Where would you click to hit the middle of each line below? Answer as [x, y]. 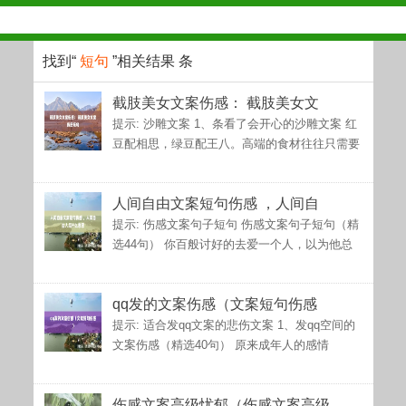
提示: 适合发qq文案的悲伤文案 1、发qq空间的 [233, 325]
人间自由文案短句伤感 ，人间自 [215, 203]
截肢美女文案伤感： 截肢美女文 [215, 103]
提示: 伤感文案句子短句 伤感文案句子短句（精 [235, 224]
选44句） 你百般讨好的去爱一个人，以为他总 [232, 244]
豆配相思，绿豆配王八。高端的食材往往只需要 [236, 144]
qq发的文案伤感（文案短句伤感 [214, 304]
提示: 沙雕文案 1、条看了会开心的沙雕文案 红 [234, 124]
